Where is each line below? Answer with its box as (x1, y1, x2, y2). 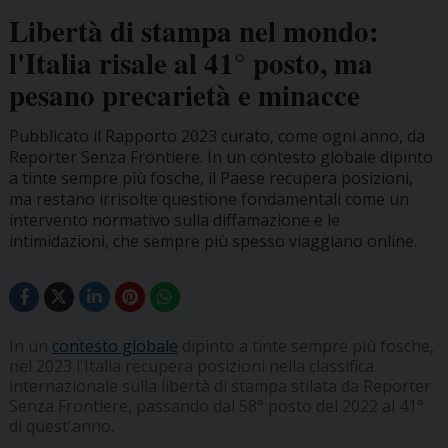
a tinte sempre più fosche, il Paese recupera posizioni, (8, 166, 413, 189)
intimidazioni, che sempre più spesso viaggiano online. (8, 229, 417, 252)
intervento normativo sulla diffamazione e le (8, 208, 340, 231)
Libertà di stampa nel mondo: (8, 9, 379, 52)
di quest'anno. (8, 415, 114, 438)
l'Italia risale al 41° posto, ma (8, 41, 373, 84)
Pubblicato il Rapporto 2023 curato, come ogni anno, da (8, 124, 425, 147)
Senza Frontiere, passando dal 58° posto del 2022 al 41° (8, 395, 424, 418)
